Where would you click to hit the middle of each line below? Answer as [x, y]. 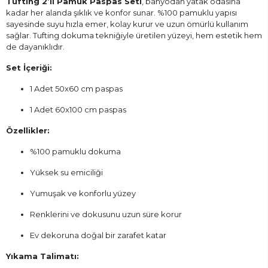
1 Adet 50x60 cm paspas [76, 89]
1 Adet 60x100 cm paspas [78, 110]
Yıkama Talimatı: [42, 256]
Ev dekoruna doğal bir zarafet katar [98, 235]
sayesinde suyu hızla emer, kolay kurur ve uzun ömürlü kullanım [127, 24]
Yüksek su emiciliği [66, 173]
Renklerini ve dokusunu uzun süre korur [106, 214]
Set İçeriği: [29, 68]
